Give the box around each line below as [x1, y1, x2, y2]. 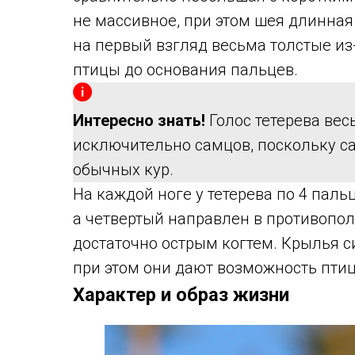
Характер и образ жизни [73, 284, 289, 307]
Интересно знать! [73, 111, 205, 131]
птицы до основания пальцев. [73, 60, 298, 80]
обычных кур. [73, 160, 174, 180]
